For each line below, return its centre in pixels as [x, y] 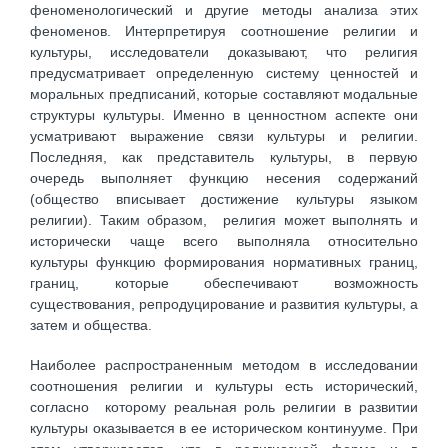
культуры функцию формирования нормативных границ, [224, 261]
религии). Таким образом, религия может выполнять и [224, 219]
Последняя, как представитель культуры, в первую [224, 156]
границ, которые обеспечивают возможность [224, 282]
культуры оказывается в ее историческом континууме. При [224, 428]
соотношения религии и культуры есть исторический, [224, 386]
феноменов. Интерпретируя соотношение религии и [224, 30]
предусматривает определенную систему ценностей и [224, 72]
